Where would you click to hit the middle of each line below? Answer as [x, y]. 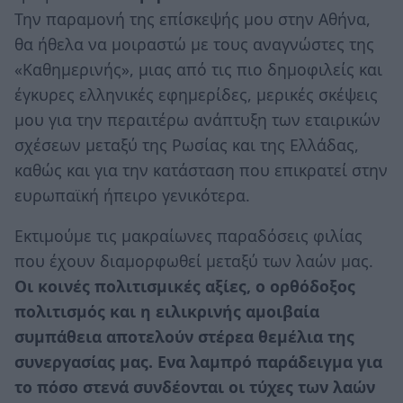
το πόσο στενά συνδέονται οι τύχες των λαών [195, 387]
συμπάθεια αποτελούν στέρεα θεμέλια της [184, 337]
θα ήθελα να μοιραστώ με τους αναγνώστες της [194, 44]
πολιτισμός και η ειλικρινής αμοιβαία [167, 312]
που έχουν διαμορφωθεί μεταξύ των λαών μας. [194, 261]
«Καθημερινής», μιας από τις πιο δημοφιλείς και [198, 69]
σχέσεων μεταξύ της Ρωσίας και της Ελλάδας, [187, 144]
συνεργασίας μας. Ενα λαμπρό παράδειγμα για [198, 362]
